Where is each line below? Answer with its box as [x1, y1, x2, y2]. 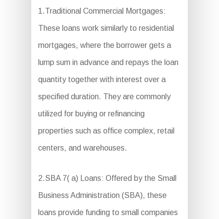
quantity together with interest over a [38, 75, 166, 84]
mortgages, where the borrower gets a [38, 41, 171, 50]
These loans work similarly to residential [38, 24, 174, 33]
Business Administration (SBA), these [38, 191, 167, 200]
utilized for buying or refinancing [38, 109, 145, 118]
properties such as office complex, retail [38, 127, 175, 135]
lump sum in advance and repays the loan [38, 58, 178, 67]
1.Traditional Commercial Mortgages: [38, 7, 166, 16]
